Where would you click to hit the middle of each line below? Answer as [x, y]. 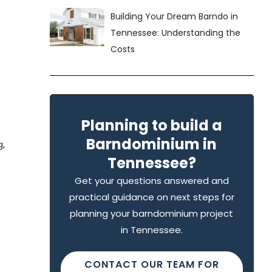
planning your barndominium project [152, 213]
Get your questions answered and [151, 180]
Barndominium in [152, 144]
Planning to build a [151, 125]
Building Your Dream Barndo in [175, 16]
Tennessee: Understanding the [176, 32]
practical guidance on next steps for [151, 197]
